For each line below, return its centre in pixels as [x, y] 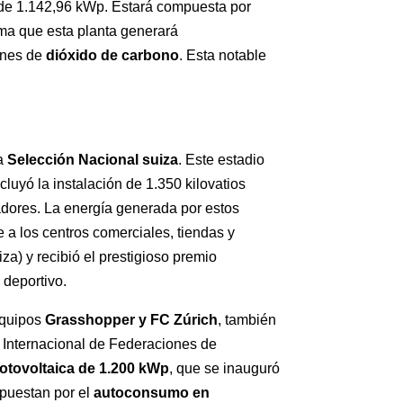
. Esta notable [223, 56]
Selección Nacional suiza [93, 160]
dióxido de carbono [113, 56]
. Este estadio [222, 160]
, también [247, 320]
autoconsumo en [152, 393]
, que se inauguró [225, 369]
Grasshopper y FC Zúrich [132, 320]
